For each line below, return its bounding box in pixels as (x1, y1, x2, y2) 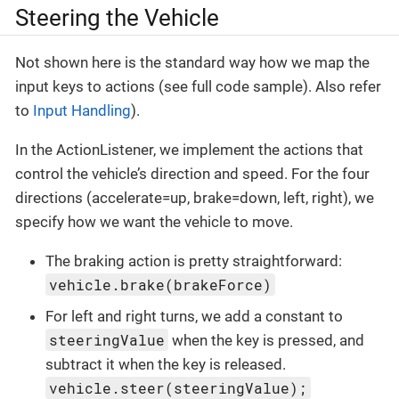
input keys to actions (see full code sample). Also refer (15, 77, 381, 95)
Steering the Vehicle (15, 4, 219, 32)
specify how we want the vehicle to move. (15, 212, 293, 231)
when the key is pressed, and (168, 331, 365, 350)
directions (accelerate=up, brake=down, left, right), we (15, 188, 374, 207)
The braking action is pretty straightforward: (45, 251, 342, 270)
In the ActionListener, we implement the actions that (15, 140, 363, 159)
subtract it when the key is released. (45, 355, 286, 374)
